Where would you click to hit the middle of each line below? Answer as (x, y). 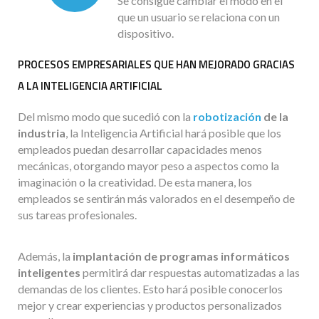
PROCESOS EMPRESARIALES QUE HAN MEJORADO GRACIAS (156, 65)
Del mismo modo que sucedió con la (105, 117)
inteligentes (49, 273)
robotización (227, 117)
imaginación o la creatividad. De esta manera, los (135, 182)
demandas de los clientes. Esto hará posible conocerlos (150, 289)
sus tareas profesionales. (77, 215)
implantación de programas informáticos (181, 256)
